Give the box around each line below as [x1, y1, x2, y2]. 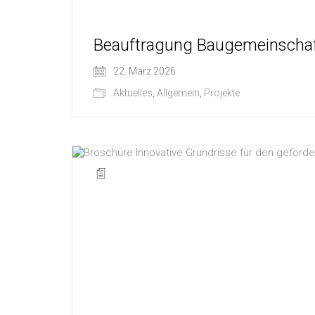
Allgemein [157, 87, 200, 99]
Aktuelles [113, 87, 153, 99]
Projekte [204, 87, 240, 99]
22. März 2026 [111, 65, 176, 77]
